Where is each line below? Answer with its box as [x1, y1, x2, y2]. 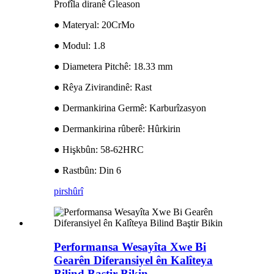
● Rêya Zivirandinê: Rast [54, 82, 152, 93]
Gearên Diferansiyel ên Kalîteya [54, 253, 213, 267]
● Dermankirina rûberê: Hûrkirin [54, 124, 180, 135]
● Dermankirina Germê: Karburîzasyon [54, 103, 206, 114]
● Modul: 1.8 [54, 40, 105, 51]
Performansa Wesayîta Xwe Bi [54, 240, 206, 253]
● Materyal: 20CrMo [54, 20, 135, 31]
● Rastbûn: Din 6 [54, 165, 121, 176]
